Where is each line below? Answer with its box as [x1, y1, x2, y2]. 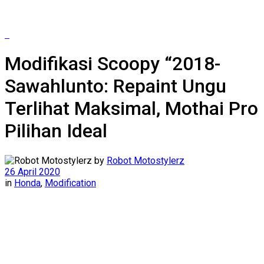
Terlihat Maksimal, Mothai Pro [5, 97, 258, 120]
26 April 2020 [5, 166, 60, 177]
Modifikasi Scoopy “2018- [5, 52, 220, 75]
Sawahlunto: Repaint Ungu [5, 75, 226, 98]
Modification [45, 177, 96, 189]
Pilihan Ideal [5, 120, 107, 143]
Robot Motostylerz [107, 154, 184, 166]
